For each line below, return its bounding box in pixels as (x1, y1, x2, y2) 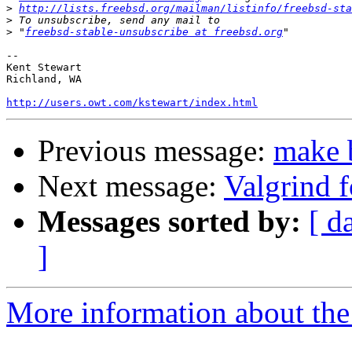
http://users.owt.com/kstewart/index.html (6, 97, 258, 109)
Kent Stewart (6, 61, 82, 74)
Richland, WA (6, 73, 82, 86)
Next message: (38, 169, 224, 203)
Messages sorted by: (38, 204, 301, 239)
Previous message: (38, 134, 273, 168)
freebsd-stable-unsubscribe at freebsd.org (25, 26, 283, 38)
